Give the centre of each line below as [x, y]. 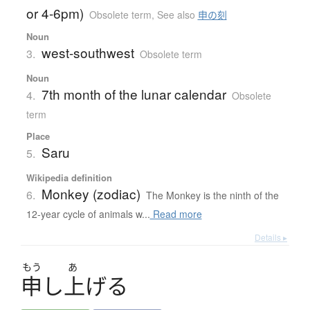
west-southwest [88, 53]
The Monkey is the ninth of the [212, 195]
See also [177, 15]
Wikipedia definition [69, 178]
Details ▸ [271, 237]
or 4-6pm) [55, 13]
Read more [176, 214]
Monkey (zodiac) [91, 194]
